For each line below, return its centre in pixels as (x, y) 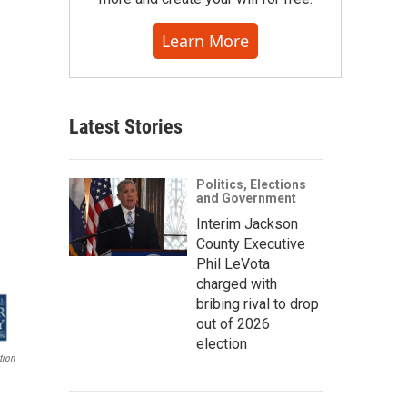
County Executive (251, 244)
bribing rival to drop (258, 304)
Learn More (205, 41)
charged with (237, 284)
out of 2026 (233, 324)
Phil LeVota (233, 264)
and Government (246, 198)
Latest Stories (126, 127)
